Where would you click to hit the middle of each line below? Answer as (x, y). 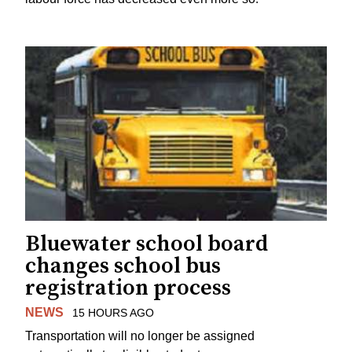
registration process (128, 288)
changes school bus (123, 266)
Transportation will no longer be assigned (140, 336)
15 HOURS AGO (113, 312)
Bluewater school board (147, 244)
